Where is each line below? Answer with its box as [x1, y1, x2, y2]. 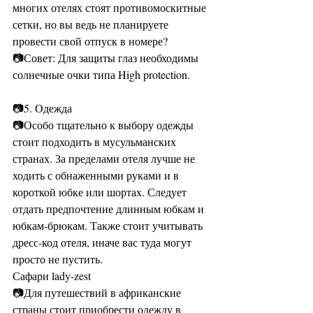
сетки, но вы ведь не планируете [13, 17, 171, 31]
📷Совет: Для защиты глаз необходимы [13, 50, 201, 65]
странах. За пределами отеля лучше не [13, 151, 198, 166]
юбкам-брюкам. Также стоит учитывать [13, 218, 205, 233]
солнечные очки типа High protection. [13, 67, 193, 82]
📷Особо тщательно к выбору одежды [13, 117, 196, 132]
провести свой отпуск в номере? [13, 34, 170, 48]
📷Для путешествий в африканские [13, 285, 184, 300]
